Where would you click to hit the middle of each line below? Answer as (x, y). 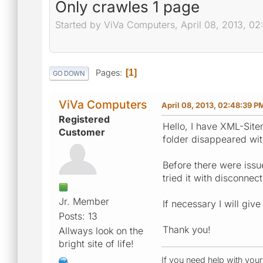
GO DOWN (69, 73)
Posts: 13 (78, 216)
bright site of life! (96, 243)
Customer (82, 132)
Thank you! (187, 229)
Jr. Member (84, 201)
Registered (84, 119)
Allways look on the (101, 230)
